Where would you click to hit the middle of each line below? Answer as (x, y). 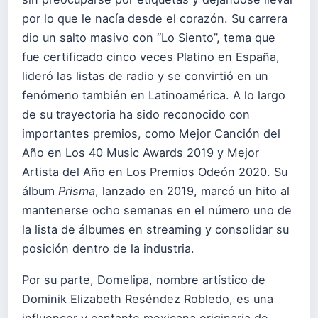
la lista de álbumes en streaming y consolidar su (155, 229)
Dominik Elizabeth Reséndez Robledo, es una (148, 299)
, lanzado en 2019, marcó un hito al (192, 191)
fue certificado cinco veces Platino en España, (151, 57)
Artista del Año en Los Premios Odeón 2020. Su (155, 172)
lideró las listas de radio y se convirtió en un (145, 76)
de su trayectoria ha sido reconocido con (136, 114)
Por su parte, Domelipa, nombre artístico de (144, 280)
